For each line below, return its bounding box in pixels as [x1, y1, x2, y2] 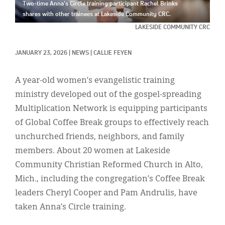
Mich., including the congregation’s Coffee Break [15, 175, 205, 183]
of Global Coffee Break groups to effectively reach [15, 119, 209, 127]
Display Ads [15, 19, 57, 27]
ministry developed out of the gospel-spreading [15, 90, 201, 99]
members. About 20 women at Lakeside [15, 147, 170, 155]
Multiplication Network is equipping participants [15, 104, 207, 113]
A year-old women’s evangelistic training [15, 76, 175, 85]
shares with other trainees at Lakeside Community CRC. [23, 11, 171, 18]
